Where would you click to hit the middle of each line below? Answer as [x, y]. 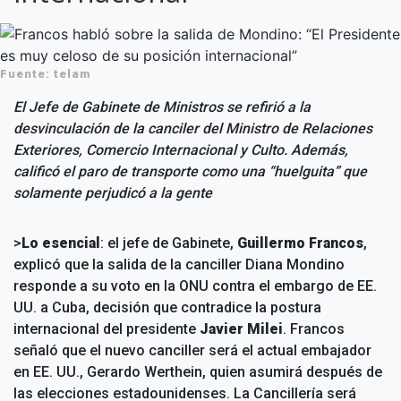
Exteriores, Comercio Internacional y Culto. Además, [181, 150]
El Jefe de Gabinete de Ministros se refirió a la [162, 107]
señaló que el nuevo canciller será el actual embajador [192, 350]
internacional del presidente [107, 329]
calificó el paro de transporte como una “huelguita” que [190, 171]
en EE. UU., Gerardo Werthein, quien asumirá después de [198, 372]
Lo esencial [61, 243]
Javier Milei [241, 329]
